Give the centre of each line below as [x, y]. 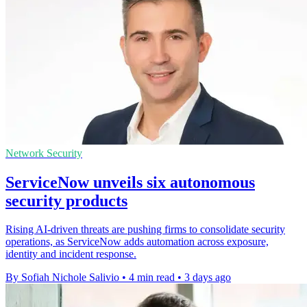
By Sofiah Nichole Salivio [62, 278]
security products [66, 200]
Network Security [44, 153]
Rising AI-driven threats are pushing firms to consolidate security [145, 230]
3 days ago [208, 278]
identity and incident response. [71, 254]
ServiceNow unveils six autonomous [130, 182]
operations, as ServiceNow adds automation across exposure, [137, 242]
